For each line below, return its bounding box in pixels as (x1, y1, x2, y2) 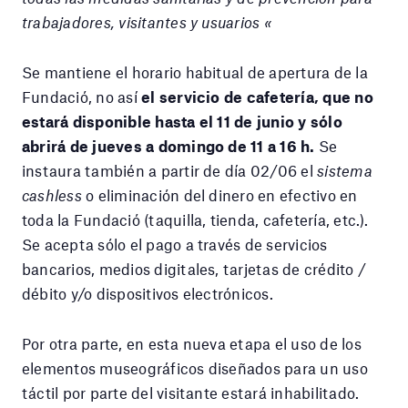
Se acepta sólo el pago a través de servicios (22, 234, 328, 253)
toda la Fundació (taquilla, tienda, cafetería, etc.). (22, 209, 369, 229)
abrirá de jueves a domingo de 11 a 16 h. (22, 136, 315, 155)
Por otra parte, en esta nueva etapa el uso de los (22, 333, 362, 352)
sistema (317, 160, 372, 179)
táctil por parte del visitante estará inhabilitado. (22, 382, 360, 402)
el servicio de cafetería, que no (141, 87, 373, 106)
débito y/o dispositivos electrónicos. (22, 283, 273, 302)
